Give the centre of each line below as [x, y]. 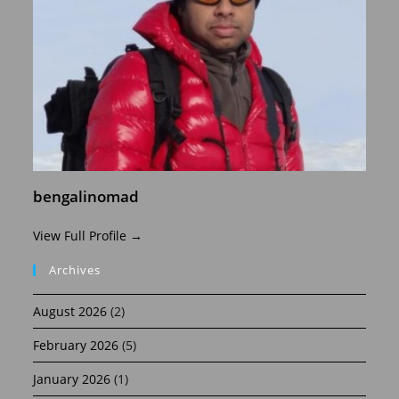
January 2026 [72, 379]
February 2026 [76, 345]
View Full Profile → [88, 235]
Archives [75, 269]
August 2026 [70, 311]
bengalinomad [86, 196]
